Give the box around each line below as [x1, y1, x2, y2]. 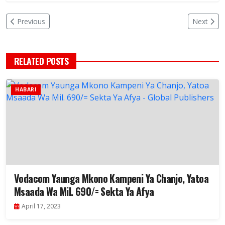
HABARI [15, 86, 37, 93]
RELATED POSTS [14, 54, 69, 68]
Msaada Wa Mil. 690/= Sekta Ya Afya [14, 184, 154, 199]
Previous [17, 17, 45, 27]
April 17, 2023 [22, 202, 61, 211]
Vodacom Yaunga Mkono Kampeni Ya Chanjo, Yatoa [14, 171, 208, 186]
